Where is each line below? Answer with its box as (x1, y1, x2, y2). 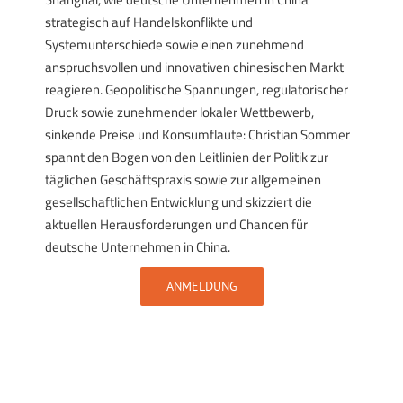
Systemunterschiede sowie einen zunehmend (44, 34, 304, 55)
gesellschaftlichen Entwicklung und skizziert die (44, 192, 312, 212)
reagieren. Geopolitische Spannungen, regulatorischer (44, 79, 348, 100)
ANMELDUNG (166, 278, 237, 294)
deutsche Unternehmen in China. (44, 237, 230, 257)
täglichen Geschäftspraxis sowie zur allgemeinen (44, 169, 321, 190)
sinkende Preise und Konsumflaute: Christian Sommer (44, 124, 350, 145)
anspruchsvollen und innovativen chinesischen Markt (44, 57, 344, 77)
